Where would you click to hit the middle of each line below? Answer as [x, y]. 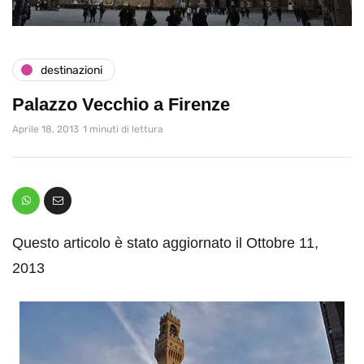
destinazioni [71, 70]
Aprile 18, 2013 [45, 130]
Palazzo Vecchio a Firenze [121, 105]
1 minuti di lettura [123, 130]
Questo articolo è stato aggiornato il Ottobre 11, [165, 243]
